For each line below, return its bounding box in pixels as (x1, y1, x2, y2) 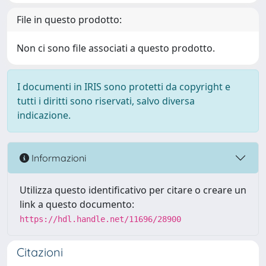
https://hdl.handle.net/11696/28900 (20, 214, 181, 224)
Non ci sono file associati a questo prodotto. (17, 42, 215, 55)
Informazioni (29, 151, 86, 164)
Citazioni (17, 245, 63, 259)
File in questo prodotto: (17, 13, 122, 26)
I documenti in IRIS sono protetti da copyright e (17, 80, 230, 93)
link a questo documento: (20, 198, 134, 211)
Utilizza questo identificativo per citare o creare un (20, 183, 246, 197)
